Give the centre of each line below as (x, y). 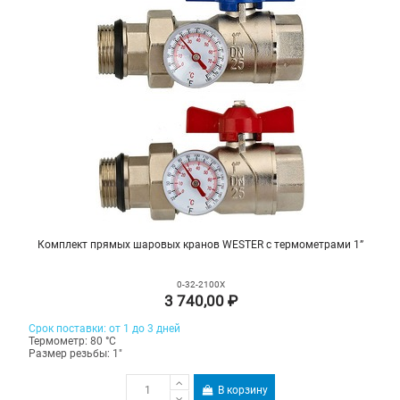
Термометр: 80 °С (73, 342)
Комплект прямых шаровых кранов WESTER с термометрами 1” (200, 245)
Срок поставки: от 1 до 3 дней (105, 329)
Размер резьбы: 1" (76, 354)
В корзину (242, 390)
